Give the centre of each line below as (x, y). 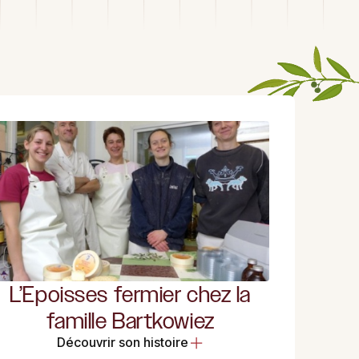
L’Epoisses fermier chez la (130, 294)
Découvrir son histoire (122, 343)
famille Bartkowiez (130, 321)
